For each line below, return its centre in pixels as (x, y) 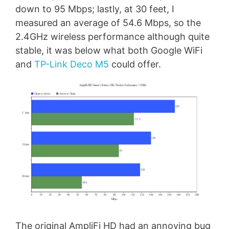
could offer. (135, 64)
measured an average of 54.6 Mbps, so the (108, 22)
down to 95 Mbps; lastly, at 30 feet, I (95, 9)
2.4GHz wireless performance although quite (112, 36)
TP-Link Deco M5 (72, 64)
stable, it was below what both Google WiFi (109, 50)
